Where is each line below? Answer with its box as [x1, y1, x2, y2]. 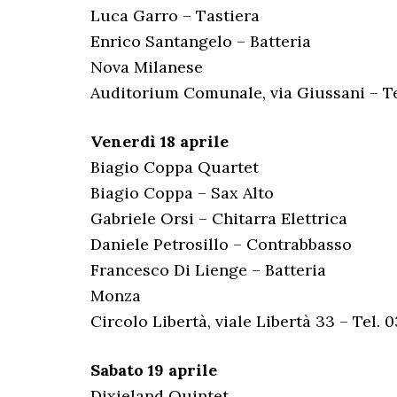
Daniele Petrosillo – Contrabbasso [90, 234, 352, 254]
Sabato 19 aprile [90, 360, 217, 380]
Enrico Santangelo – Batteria [90, 31, 311, 51]
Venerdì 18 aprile [90, 131, 229, 152]
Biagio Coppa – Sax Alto [90, 183, 274, 203]
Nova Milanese [90, 57, 203, 77]
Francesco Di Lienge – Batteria [90, 260, 326, 280]
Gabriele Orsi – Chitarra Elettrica [90, 208, 347, 229]
